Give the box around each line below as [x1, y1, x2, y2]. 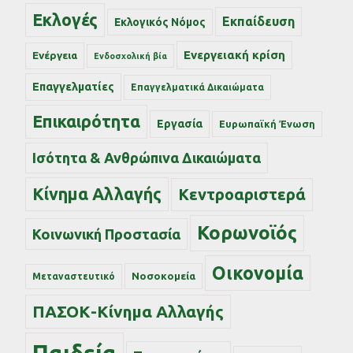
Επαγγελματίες [32, 80, 114, 93]
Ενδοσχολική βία [94, 50, 167, 61]
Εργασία [157, 117, 203, 130]
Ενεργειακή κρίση [184, 47, 285, 61]
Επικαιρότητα [32, 111, 140, 131]
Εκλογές [32, 9, 98, 29]
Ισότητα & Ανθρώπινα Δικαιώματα [32, 149, 261, 165]
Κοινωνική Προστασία [32, 225, 180, 242]
